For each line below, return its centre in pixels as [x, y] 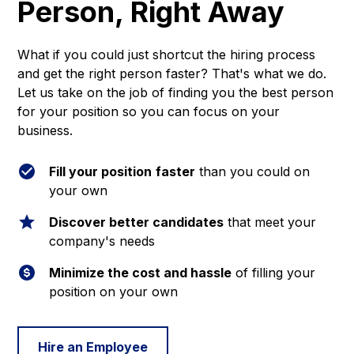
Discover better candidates [137, 222]
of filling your [274, 273]
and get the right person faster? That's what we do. [172, 74]
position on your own [114, 292]
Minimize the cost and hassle [141, 273]
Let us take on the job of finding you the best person [176, 93]
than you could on [253, 172]
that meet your [270, 222]
